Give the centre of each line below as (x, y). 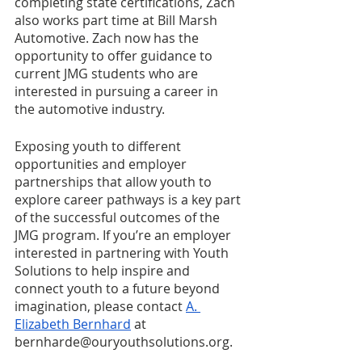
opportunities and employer (102, 164)
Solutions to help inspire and (104, 271)
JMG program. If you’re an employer (124, 236)
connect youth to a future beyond (119, 289)
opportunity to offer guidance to (115, 56)
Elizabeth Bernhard (73, 324)
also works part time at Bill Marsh (118, 21)
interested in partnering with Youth (123, 253)
